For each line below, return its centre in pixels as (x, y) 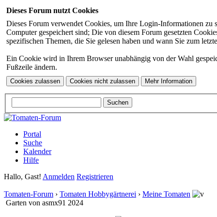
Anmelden (59, 176)
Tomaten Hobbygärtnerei (98, 194)
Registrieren (95, 176)
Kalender (37, 151)
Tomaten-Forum (29, 194)
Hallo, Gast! (23, 176)
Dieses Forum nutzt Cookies (52, 10)
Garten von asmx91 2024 (45, 202)
